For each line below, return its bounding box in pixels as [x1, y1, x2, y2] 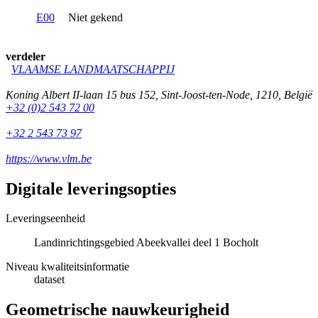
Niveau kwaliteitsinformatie [6, 261, 129, 273]
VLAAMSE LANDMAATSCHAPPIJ [11, 62, 175, 75]
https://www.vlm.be [6, 152, 92, 165]
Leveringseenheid [6, 212, 85, 225]
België [284, 88, 312, 101]
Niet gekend [68, 11, 123, 23]
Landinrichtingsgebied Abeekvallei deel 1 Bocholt [34, 236, 258, 249]
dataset [34, 273, 65, 286]
